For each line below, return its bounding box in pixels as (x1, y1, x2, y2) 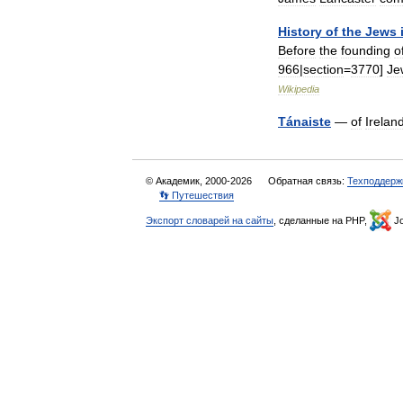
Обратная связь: (268, 175, 347, 186)
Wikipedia (278, 84, 319, 94)
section (303, 62, 344, 76)
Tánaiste (278, 114, 331, 129)
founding (341, 43, 390, 58)
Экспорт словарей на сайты (146, 215, 273, 226)
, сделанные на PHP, (273, 215, 370, 226)
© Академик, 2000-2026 (146, 175, 255, 186)
